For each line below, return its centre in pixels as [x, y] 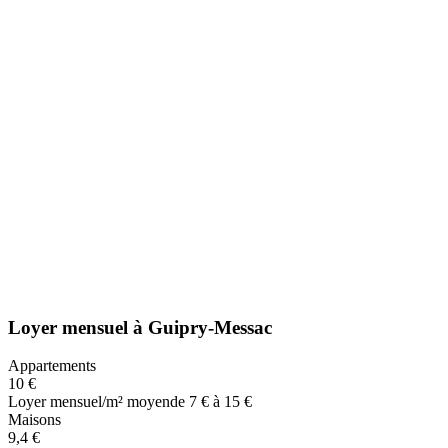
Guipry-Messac [210, 327]
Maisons [34, 420]
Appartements [52, 366]
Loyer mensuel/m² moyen [89, 402]
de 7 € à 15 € [211, 402]
